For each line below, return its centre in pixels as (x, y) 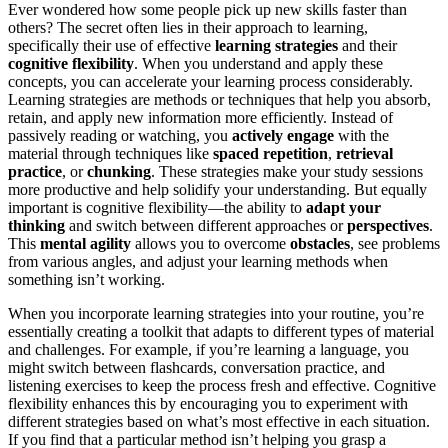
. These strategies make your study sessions (287, 171)
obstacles (320, 243)
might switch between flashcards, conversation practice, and (196, 367)
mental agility (85, 243)
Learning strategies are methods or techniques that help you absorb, (219, 99)
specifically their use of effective (111, 45)
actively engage (283, 135)
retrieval (364, 153)
